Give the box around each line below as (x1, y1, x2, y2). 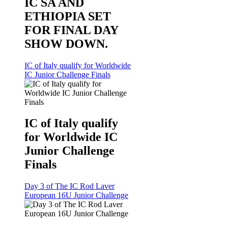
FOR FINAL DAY (24, 23, 118, 37)
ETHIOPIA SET (24, 9, 111, 23)
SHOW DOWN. (24, 37, 108, 50)
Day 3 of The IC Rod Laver (24, 182, 115, 191)
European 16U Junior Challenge (24, 191, 128, 200)
